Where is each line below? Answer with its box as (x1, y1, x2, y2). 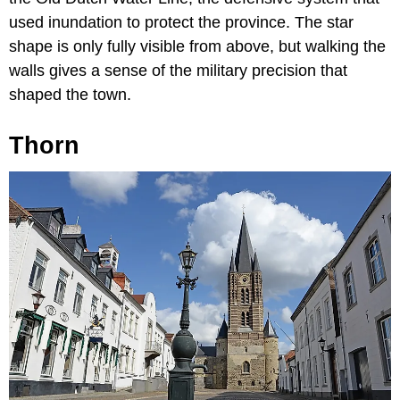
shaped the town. (9, 86, 131, 104)
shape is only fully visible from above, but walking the (9, 37, 386, 56)
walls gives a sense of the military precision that (9, 62, 347, 80)
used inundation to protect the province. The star (9, 13, 354, 32)
